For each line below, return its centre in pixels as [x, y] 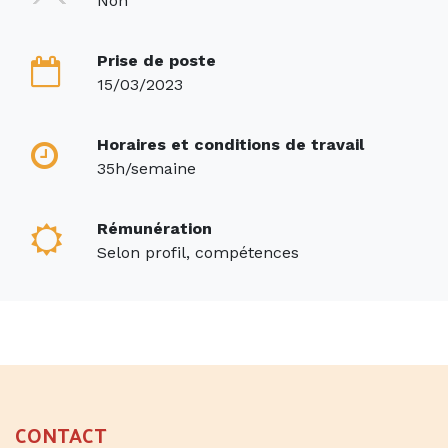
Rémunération [154, 229]
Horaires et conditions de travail [230, 145]
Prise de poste [156, 61]
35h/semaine [146, 169]
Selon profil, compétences [198, 253]
